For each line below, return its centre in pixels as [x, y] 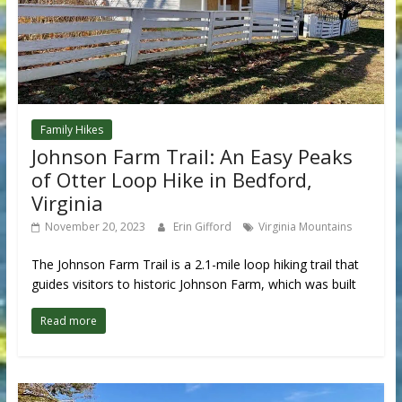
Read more [68, 321]
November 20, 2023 [95, 227]
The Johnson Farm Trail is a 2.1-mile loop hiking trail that [195, 265]
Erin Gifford [203, 227]
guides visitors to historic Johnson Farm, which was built [193, 284]
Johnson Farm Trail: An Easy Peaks [192, 157]
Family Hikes [71, 130]
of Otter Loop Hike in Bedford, [171, 180]
